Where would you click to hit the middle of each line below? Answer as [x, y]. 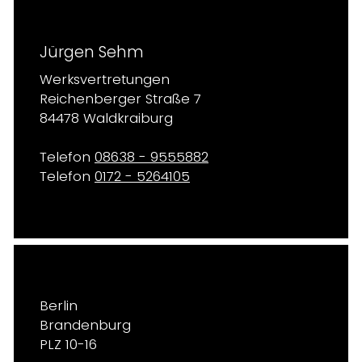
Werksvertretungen [105, 80]
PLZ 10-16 [68, 345]
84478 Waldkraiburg [106, 118]
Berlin [59, 306]
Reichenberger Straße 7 [120, 99]
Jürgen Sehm [92, 52]
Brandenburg [85, 325]
